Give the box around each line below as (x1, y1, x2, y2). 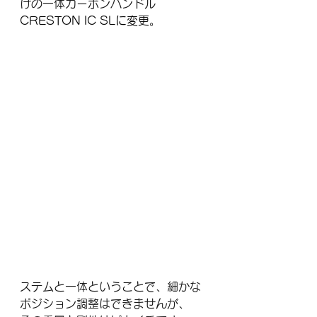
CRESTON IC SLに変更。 (20, 14, 161, 26)
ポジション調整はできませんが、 (20, 297, 190, 309)
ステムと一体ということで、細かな (20, 280, 201, 292)
